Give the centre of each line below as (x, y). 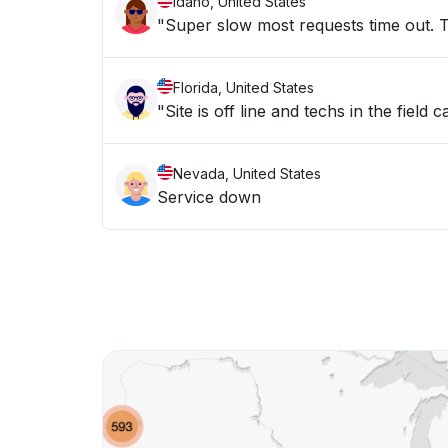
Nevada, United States (247, 173)
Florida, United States (243, 87)
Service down (209, 197)
